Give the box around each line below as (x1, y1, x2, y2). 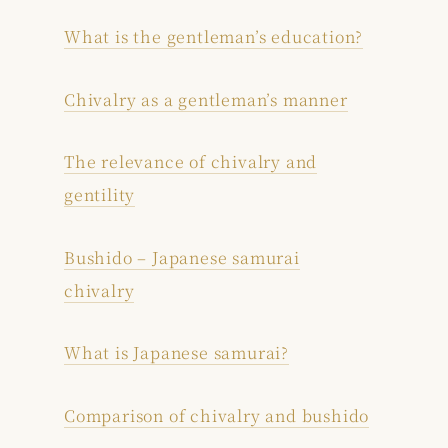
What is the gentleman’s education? (64, 25, 364, 48)
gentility (64, 183, 136, 207)
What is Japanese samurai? (64, 341, 289, 365)
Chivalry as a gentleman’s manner (64, 87, 348, 111)
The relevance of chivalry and (64, 150, 318, 174)
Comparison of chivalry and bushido (64, 403, 370, 427)
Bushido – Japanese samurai (64, 245, 300, 269)
